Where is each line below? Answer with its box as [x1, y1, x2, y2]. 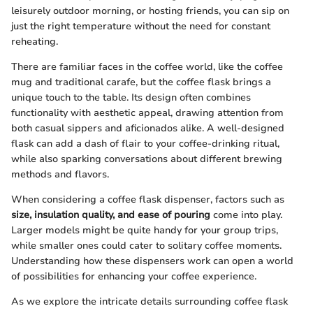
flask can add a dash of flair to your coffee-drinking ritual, [11, 137, 279, 150]
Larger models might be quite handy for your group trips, [11, 224, 278, 237]
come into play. [210, 208, 282, 221]
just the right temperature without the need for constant [11, 20, 270, 33]
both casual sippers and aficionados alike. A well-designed [11, 122, 284, 135]
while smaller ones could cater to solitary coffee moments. [11, 239, 282, 252]
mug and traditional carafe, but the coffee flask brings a [11, 75, 271, 89]
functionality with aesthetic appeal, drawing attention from [11, 106, 284, 119]
